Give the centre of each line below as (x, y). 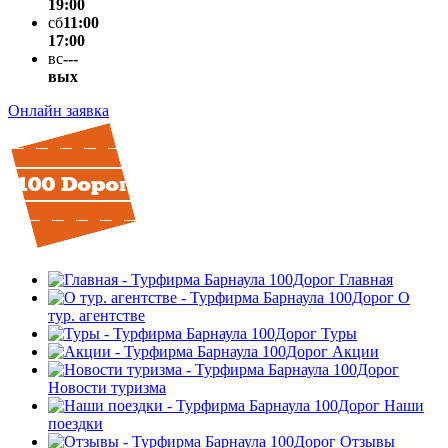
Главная (366, 279)
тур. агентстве (96, 315)
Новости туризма (107, 387)
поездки (75, 423)
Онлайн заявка (58, 110)
